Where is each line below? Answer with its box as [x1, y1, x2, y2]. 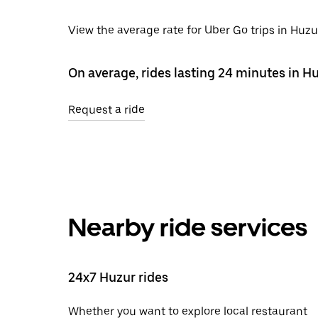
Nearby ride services [68, 212, 307, 243]
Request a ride [68, 102, 145, 116]
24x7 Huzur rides [68, 269, 168, 285]
